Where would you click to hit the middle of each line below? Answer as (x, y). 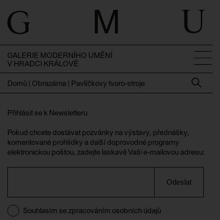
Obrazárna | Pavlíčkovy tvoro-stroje (88, 83)
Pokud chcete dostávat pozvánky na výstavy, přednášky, (98, 132)
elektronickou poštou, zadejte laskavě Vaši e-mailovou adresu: (106, 152)
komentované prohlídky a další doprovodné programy (93, 142)
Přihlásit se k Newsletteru (47, 113)
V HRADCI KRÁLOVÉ (43, 64)
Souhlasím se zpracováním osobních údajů (92, 210)
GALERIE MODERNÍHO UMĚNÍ (60, 55)
